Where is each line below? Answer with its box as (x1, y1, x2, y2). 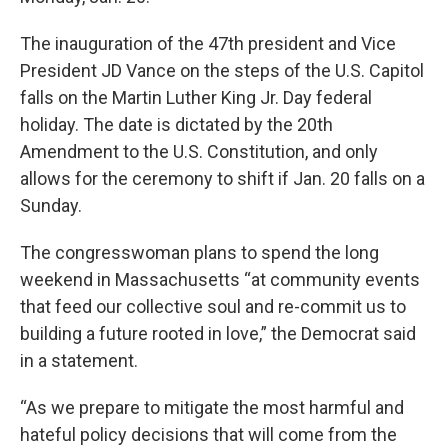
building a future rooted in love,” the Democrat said (20, 323, 416, 344)
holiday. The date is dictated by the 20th (20, 114, 333, 135)
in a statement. (20, 350, 138, 371)
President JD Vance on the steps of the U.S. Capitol (20, 60, 424, 81)
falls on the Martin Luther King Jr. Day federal (20, 87, 372, 108)
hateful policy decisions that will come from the (20, 424, 397, 445)
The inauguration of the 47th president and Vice (20, 33, 396, 54)
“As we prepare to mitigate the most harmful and (20, 397, 404, 418)
